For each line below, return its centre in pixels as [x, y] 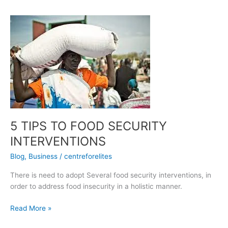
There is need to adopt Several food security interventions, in [111, 175]
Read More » [31, 208]
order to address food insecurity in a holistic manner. [96, 187]
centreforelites [88, 156]
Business [43, 156]
